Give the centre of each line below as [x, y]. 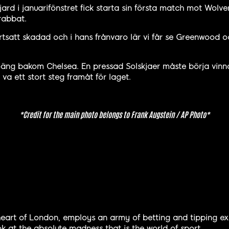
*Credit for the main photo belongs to [75, 114]
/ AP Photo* [192, 114]
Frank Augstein [153, 114]
